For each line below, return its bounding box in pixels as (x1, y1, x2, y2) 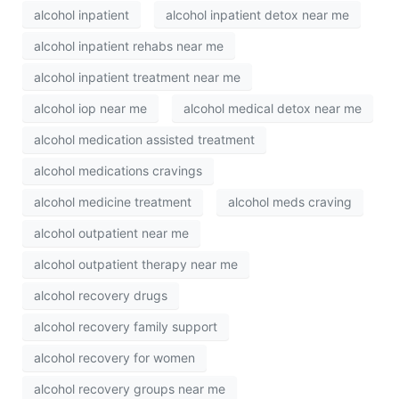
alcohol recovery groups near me (34, 381, 225, 397)
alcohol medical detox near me (183, 101, 362, 116)
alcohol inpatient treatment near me (34, 69, 240, 85)
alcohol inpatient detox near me (166, 6, 349, 22)
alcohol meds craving (228, 194, 352, 210)
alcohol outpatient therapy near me (34, 256, 238, 273)
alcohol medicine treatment (34, 194, 191, 210)
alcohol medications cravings (34, 163, 202, 179)
